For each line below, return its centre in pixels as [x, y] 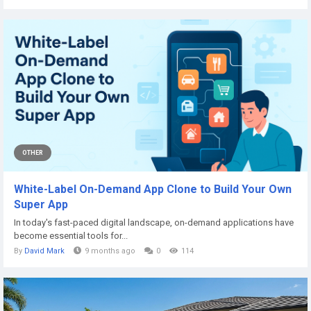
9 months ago [110, 251]
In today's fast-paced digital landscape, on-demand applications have [154, 223]
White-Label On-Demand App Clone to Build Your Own [153, 190]
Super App [41, 205]
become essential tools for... [71, 236]
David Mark [44, 251]
